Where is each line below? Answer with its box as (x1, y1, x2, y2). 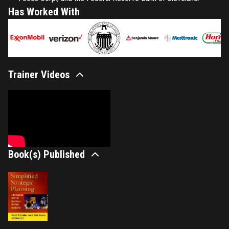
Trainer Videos (8, 68, 70, 81)
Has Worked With (8, 5, 80, 18)
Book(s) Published (8, 148, 85, 161)
